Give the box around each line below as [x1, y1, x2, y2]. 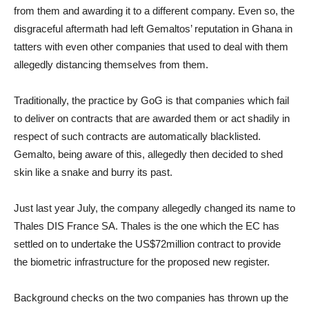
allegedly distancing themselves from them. [14, 59, 208, 70]
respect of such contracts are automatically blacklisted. [14, 130, 261, 142]
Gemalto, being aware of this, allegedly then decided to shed [14, 148, 283, 160]
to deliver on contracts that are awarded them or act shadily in [14, 112, 290, 124]
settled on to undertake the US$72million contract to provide [14, 238, 281, 250]
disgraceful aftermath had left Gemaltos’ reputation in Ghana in [14, 23, 292, 34]
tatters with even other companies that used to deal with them [14, 41, 288, 52]
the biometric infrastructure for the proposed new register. [14, 256, 270, 268]
